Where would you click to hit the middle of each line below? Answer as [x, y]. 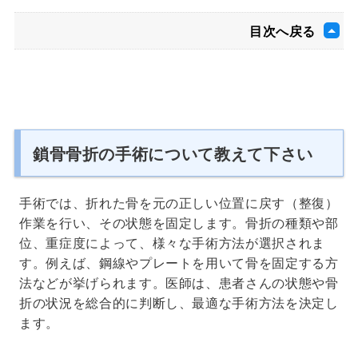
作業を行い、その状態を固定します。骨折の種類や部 [179, 222]
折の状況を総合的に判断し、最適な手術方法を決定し [179, 302]
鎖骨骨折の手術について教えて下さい [173, 153]
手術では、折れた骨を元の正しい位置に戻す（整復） [179, 202]
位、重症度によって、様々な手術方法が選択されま [172, 242]
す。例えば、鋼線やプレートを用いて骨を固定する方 [179, 262]
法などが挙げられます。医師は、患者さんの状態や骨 [179, 282]
